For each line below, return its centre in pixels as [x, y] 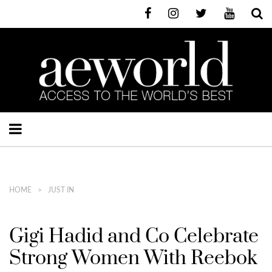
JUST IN [61, 190]
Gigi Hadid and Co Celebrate [134, 236]
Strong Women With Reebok [133, 258]
